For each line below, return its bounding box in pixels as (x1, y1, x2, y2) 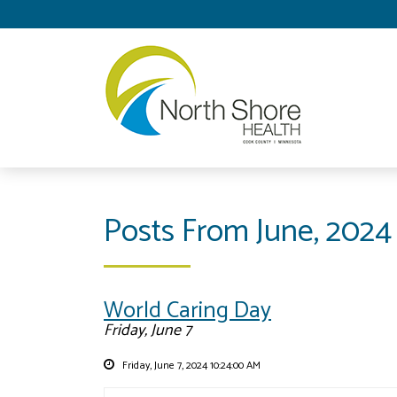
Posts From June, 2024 (104, 205, 392, 258)
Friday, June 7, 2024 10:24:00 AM (120, 356, 261, 374)
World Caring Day (104, 291, 271, 330)
